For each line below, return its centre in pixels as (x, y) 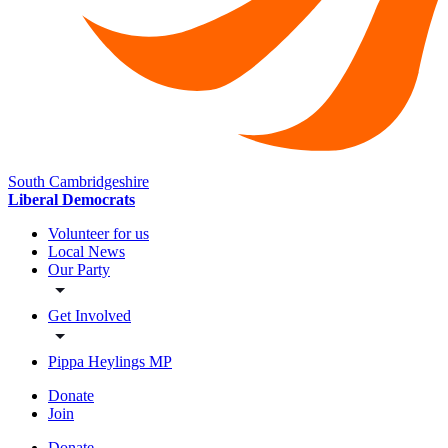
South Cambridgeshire (78, 182)
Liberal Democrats (71, 200)
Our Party (79, 270)
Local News (86, 252)
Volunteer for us (98, 234)
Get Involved (89, 316)
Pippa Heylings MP (110, 362)
